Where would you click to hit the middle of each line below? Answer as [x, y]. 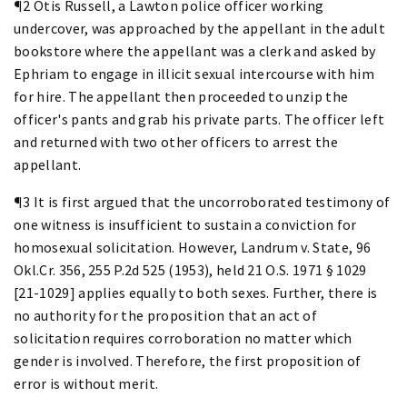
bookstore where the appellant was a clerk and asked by [195, 50]
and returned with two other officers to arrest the [176, 141]
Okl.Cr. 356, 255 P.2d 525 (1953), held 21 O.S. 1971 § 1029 [190, 269]
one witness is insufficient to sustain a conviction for [185, 224]
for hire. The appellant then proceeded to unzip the [181, 96]
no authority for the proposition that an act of [166, 315]
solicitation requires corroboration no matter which [183, 338]
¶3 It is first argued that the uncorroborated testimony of [202, 201]
